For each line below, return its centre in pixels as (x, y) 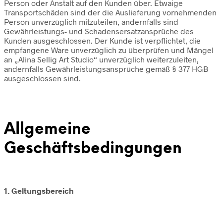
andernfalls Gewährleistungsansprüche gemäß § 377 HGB (106, 69)
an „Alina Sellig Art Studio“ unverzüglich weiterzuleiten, (101, 59)
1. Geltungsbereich (39, 191)
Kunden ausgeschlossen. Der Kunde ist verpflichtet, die (102, 41)
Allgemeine (47, 129)
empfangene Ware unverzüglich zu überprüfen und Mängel (109, 50)
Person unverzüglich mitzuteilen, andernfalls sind (91, 22)
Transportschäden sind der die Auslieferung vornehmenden (110, 12)
